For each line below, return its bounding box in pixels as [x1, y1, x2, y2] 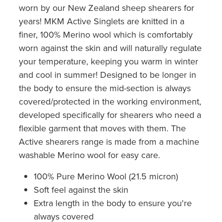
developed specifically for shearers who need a [19, 108, 201, 121]
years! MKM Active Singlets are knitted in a [19, 14, 184, 27]
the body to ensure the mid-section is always [19, 81, 191, 94]
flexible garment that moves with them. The [19, 121, 186, 134]
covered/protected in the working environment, [19, 95, 201, 108]
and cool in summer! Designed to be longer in [19, 68, 196, 81]
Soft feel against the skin [34, 183, 128, 196]
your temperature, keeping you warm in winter [19, 55, 198, 67]
